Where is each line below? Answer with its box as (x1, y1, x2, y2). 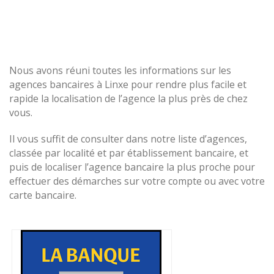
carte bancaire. (9, 188, 76, 202)
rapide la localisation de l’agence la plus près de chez (9, 92, 248, 105)
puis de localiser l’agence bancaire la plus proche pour (9, 160, 255, 174)
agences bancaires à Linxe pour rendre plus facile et (9, 78, 246, 91)
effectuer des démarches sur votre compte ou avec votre (9, 174, 265, 188)
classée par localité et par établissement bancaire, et (9, 146, 248, 160)
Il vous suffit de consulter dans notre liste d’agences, (9, 132, 247, 146)
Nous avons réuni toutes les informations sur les (9, 64, 231, 77)
